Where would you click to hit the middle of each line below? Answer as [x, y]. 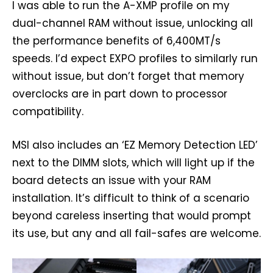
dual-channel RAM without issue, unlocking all [133, 23]
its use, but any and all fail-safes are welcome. [136, 233]
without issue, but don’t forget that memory [128, 76]
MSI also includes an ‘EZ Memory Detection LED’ [135, 145]
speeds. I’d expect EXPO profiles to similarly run [135, 58]
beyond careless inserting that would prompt [132, 215]
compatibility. [48, 111]
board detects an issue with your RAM [112, 180]
